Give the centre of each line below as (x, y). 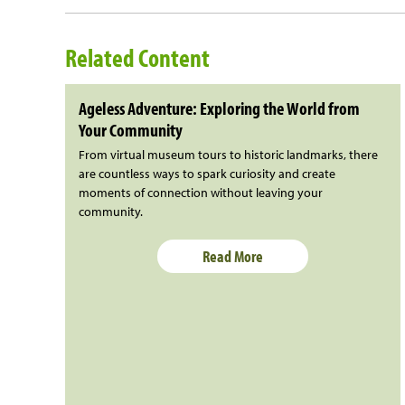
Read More (232, 256)
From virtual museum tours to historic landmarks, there (228, 154)
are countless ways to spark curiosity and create (207, 173)
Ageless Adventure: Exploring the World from (219, 108)
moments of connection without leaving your (201, 192)
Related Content (137, 57)
